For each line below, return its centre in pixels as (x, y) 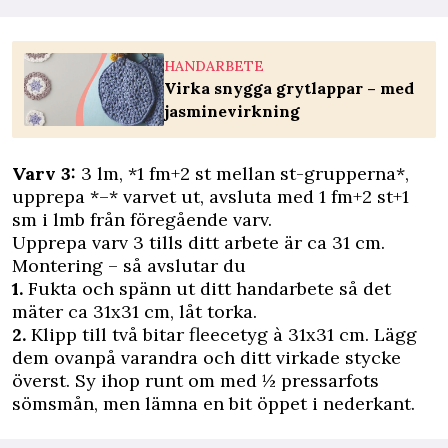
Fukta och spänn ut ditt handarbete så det (207, 289)
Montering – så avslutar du (129, 266)
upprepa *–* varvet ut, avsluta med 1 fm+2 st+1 (210, 197)
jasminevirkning (232, 111)
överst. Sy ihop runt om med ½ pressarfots (195, 381)
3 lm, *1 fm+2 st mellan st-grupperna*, (245, 174)
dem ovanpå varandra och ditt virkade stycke (206, 358)
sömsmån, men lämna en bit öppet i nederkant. (213, 404)
